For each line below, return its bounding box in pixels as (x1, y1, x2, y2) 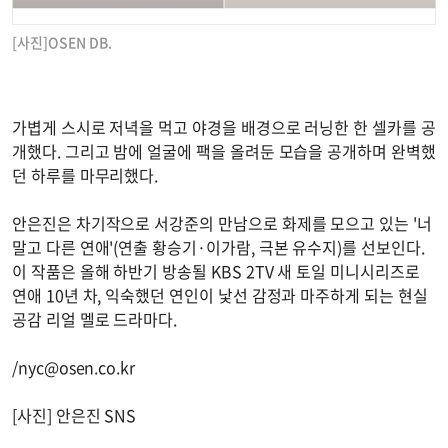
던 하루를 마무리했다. (12, 162, 159, 187)
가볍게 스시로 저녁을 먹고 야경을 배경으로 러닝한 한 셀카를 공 (12, 114, 436, 139)
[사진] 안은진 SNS (12, 402, 137, 427)
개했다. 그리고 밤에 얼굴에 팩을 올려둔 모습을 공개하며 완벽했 (12, 138, 436, 163)
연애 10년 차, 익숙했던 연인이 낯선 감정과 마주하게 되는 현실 (12, 282, 428, 307)
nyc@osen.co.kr (17, 354, 136, 379)
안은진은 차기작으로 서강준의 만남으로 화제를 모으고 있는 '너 (12, 210, 432, 235)
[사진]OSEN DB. (12, 31, 112, 52)
